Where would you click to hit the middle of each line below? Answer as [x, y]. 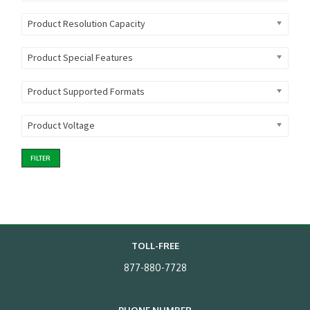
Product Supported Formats [86, 92]
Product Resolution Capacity [86, 24]
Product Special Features [80, 58]
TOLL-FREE [155, 246]
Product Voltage [61, 126]
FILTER [41, 158]
